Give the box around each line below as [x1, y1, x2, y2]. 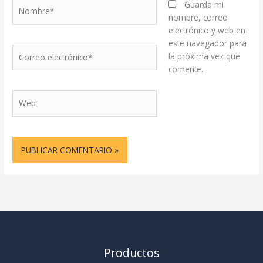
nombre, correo [168, 12, 228, 23]
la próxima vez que [168, 50, 240, 62]
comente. [168, 63, 203, 75]
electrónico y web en [168, 25, 245, 36]
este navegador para [168, 38, 247, 49]
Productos [104, 245, 159, 261]
